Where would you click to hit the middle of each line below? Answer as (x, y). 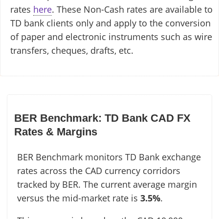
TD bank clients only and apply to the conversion (110, 23)
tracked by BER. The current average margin (107, 184)
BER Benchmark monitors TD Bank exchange (109, 157)
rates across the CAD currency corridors (99, 170)
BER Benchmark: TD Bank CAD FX (102, 118)
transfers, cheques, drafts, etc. (72, 51)
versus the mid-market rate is (79, 198)
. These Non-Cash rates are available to (132, 10)
